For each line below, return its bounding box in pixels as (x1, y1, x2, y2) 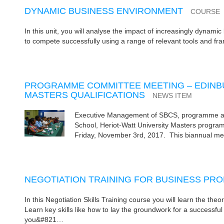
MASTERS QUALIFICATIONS (24, 90, 145, 100)
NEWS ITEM (152, 92, 192, 99)
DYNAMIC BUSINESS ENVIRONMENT (24, 6, 183, 16)
